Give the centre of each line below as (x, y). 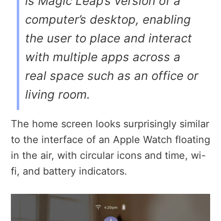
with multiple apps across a (103, 57)
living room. (58, 95)
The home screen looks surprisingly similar (110, 124)
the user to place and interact (109, 38)
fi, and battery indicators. (69, 171)
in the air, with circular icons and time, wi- (108, 156)
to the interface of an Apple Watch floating (110, 140)
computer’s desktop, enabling (108, 20)
